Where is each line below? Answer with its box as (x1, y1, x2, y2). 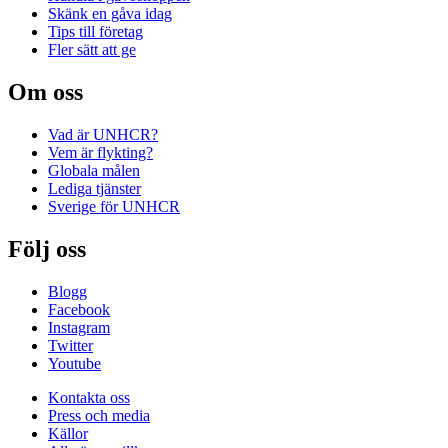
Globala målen (48, 162, 140, 180)
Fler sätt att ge (48, 41, 136, 59)
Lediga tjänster (48, 180, 141, 198)
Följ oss (8, 236, 86, 263)
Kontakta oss (48, 388, 130, 406)
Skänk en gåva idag (48, 5, 172, 23)
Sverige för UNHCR (48, 198, 180, 216)
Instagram (48, 318, 110, 336)
